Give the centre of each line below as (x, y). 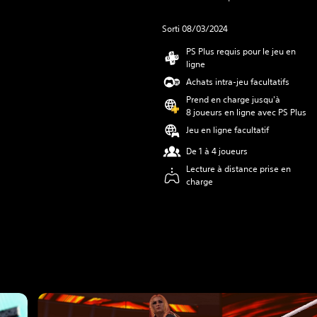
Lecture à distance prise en (238, 169)
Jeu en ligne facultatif (227, 130)
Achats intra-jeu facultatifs (238, 82)
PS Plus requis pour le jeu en (241, 51)
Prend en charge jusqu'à (233, 99)
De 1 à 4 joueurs (217, 151)
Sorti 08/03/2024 (195, 29)
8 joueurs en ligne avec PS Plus (246, 112)
